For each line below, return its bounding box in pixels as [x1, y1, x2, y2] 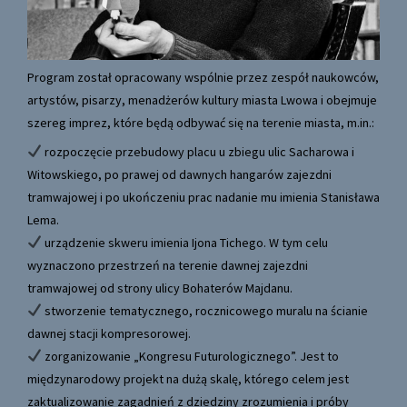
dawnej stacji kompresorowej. [27, 324, 191, 342]
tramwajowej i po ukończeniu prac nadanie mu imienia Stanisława [27, 188, 380, 205]
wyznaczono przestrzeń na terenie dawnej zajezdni [27, 256, 308, 273]
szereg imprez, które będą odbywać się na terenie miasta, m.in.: [27, 114, 374, 131]
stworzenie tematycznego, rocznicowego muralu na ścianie [41, 302, 368, 319]
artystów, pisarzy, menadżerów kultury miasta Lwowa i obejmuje [27, 91, 377, 108]
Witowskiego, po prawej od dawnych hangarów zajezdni [27, 165, 332, 183]
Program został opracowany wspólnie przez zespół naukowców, [27, 68, 379, 85]
